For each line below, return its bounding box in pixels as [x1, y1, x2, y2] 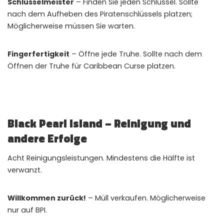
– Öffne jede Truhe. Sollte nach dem [69, 48, 202, 59]
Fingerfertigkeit [7, 48, 69, 59]
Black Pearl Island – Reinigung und [7, 114, 191, 132]
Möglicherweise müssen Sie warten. [7, 20, 135, 31]
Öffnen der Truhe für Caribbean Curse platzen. [7, 60, 175, 71]
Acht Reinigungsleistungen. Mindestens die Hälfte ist [7, 152, 195, 163]
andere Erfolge [7, 129, 87, 147]
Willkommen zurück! [7, 192, 86, 203]
